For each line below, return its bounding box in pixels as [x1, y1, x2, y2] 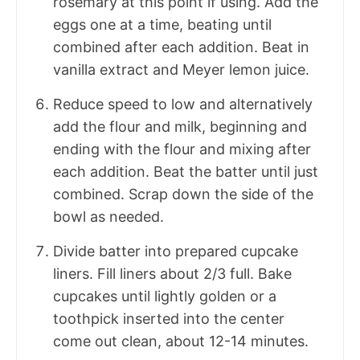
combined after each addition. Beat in [53, 38, 309, 55]
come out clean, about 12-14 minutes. [53, 332, 309, 350]
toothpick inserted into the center [53, 309, 284, 327]
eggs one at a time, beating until [53, 15, 272, 33]
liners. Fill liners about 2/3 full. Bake [53, 264, 292, 282]
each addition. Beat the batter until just [53, 162, 318, 180]
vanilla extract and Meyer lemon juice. [53, 60, 309, 78]
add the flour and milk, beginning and [53, 117, 307, 135]
